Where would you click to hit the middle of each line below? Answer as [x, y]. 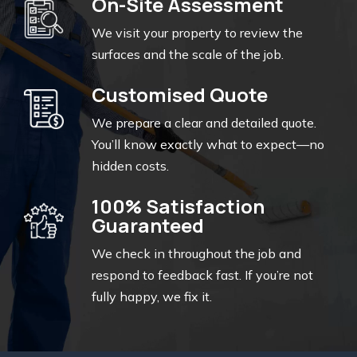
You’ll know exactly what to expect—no [208, 145]
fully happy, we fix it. [152, 297]
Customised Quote [180, 95]
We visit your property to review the [197, 33]
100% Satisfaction [178, 206]
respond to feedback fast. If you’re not [202, 275]
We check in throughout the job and [196, 254]
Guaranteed [148, 226]
